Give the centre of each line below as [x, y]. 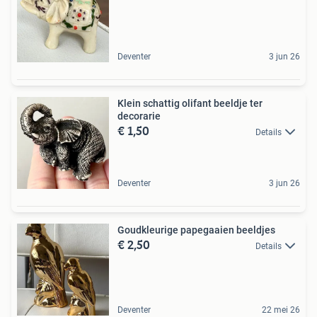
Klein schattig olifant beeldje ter [190, 103]
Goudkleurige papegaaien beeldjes [196, 230]
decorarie [139, 116]
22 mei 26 [281, 310]
